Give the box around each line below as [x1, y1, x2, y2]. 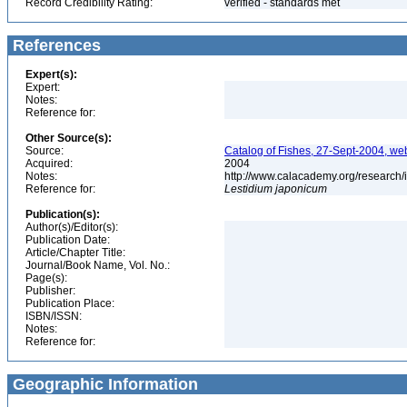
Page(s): [25, 272, 67, 284]
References [8, 36, 101, 55]
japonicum [275, 183, 327, 195]
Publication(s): [25, 208, 100, 221]
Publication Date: [25, 233, 110, 246]
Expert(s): [25, 68, 77, 81]
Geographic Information [8, 375, 198, 393]
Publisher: [25, 284, 75, 297]
